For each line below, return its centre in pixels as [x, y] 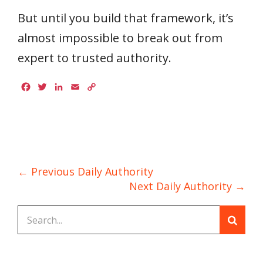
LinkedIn [84, 87]
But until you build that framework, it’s [126, 18]
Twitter [64, 87]
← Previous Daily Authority [85, 172]
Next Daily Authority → [187, 186]
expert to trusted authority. [95, 58]
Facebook [53, 87]
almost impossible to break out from [120, 38]
